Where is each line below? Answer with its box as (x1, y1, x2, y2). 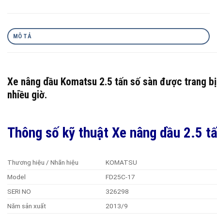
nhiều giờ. (7, 88, 47, 101)
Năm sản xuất (7, 201, 46, 210)
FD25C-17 (105, 172, 135, 181)
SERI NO (7, 187, 31, 195)
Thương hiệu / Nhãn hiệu (7, 158, 78, 166)
